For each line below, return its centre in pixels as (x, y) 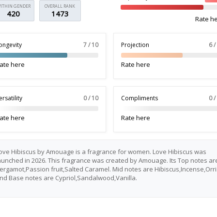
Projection (135, 45)
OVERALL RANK (60, 6)
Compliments (139, 98)
